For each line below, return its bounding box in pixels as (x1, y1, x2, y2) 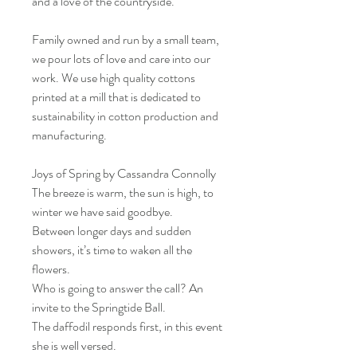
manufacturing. (32, 126, 107, 144)
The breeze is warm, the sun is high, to (32, 183, 214, 202)
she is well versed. (32, 336, 116, 355)
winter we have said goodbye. (32, 202, 173, 221)
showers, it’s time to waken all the (32, 241, 192, 259)
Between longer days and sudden (32, 222, 191, 240)
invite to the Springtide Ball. (32, 298, 166, 316)
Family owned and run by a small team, (32, 30, 219, 49)
